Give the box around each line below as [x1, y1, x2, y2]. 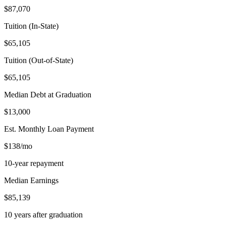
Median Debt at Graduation [4, 90, 91, 99]
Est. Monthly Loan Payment [4, 124, 94, 133]
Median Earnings [4, 176, 59, 185]
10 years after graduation [4, 210, 83, 219]
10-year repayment [4, 158, 64, 167]
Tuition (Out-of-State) [4, 55, 73, 65]
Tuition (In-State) [4, 21, 59, 30]
